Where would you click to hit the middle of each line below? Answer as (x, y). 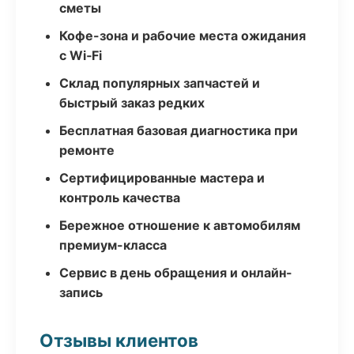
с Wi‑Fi (81, 55)
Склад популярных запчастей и (160, 83)
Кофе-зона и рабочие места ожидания (183, 36)
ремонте (87, 150)
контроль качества (120, 198)
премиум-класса (113, 245)
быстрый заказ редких (132, 103)
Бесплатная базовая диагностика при (179, 130)
